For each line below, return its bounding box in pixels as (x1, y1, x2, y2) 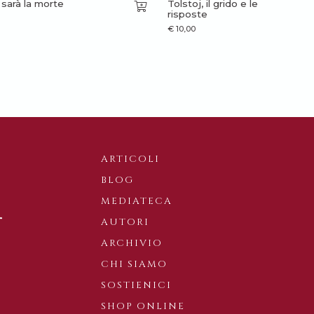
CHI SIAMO (101, 257, 168, 271)
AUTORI (101, 215, 149, 228)
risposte (168, 8, 207, 20)
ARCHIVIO (101, 236, 163, 250)
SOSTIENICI (101, 278, 172, 292)
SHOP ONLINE (101, 299, 185, 313)
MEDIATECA (101, 194, 172, 207)
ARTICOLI (101, 152, 160, 165)
